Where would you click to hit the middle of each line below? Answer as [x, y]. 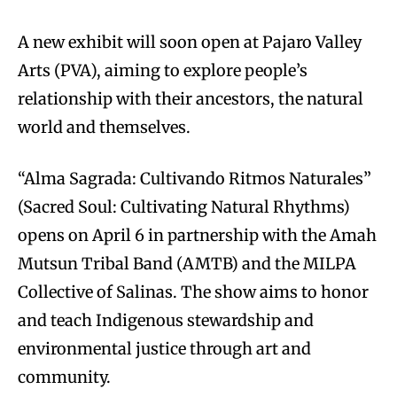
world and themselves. [106, 127]
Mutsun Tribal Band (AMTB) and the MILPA [187, 263]
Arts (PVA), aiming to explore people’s [163, 70]
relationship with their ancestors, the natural [191, 98]
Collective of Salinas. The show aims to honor [193, 292]
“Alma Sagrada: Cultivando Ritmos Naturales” [195, 178]
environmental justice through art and [164, 348]
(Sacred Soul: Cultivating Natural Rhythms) [184, 206]
